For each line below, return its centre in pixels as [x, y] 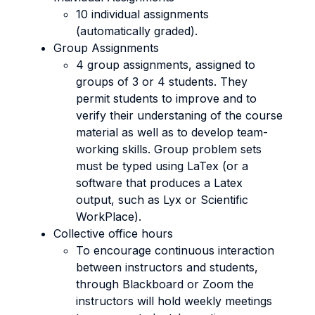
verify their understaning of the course [179, 115]
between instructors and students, [167, 267]
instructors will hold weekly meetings [174, 301]
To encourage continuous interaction [175, 250]
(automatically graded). [137, 31]
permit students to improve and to [166, 98]
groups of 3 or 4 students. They [162, 82]
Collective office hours [113, 233]
